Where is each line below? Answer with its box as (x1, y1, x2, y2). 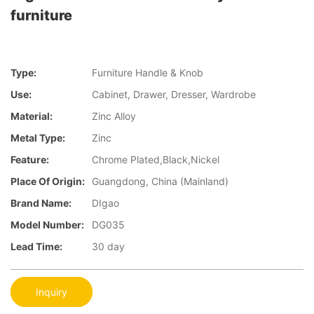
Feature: (11, 153, 49, 166)
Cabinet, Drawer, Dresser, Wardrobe (92, 88, 256, 101)
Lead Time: (11, 240, 62, 253)
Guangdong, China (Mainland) (92, 175, 228, 188)
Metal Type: (11, 132, 65, 144)
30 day (92, 240, 125, 253)
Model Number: (11, 219, 84, 231)
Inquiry (36, 285, 67, 298)
